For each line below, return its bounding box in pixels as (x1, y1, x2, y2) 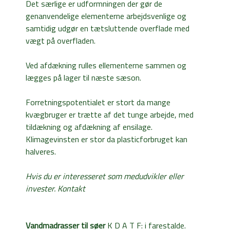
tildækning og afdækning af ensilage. (26, 120, 152, 133)
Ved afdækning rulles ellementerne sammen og (26, 59, 186, 71)
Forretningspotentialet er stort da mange (26, 95, 170, 108)
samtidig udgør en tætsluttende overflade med (26, 22, 189, 34)
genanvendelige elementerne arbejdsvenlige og (26, 9, 186, 22)
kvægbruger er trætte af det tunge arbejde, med (26, 108, 194, 121)
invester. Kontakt (26, 182, 85, 195)
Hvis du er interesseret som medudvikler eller (26, 169, 184, 182)
